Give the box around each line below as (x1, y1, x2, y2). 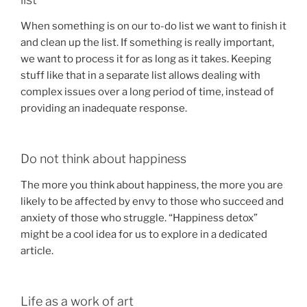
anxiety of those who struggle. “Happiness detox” (21, 211, 258, 224)
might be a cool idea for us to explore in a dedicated (21, 228, 267, 241)
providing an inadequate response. (21, 101, 187, 114)
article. (21, 244, 53, 257)
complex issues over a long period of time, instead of (21, 85, 274, 98)
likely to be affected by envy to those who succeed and (21, 195, 284, 208)
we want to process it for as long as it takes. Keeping (21, 52, 271, 65)
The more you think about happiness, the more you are (21, 178, 283, 191)
